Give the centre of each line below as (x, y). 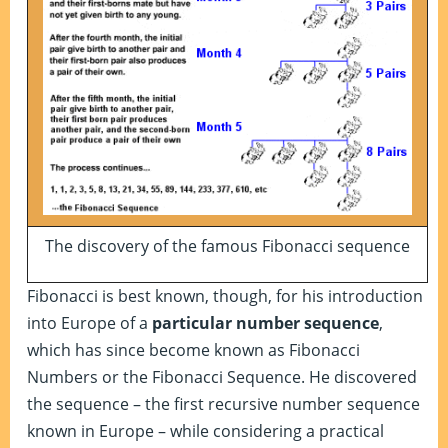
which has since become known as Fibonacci (193, 350)
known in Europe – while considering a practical (205, 431)
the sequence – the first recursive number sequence (223, 404)
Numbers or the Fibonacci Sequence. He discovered (222, 377)
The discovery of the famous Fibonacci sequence (227, 246)
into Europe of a (89, 323)
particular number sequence (265, 323)
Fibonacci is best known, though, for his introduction (225, 296)
